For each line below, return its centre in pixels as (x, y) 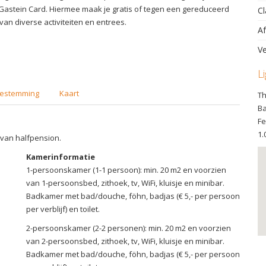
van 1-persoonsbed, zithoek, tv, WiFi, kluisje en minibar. (125, 183)
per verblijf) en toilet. (63, 209)
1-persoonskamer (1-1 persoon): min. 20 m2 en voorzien (126, 170)
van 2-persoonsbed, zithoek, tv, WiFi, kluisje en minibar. (125, 241)
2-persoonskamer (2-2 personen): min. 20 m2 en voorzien (129, 228)
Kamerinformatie (61, 156)
